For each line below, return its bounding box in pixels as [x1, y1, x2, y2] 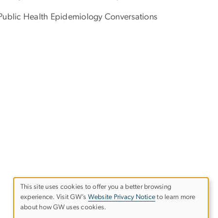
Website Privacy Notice [88, 194, 156, 201]
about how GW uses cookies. [20, 204, 107, 211]
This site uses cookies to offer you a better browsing [20, 183, 172, 191]
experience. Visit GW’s [20, 194, 88, 201]
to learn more [155, 194, 196, 201]
